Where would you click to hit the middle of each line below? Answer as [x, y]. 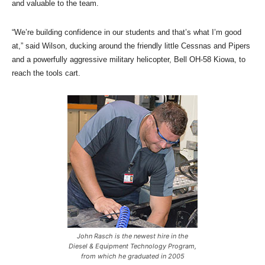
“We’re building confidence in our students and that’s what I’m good [127, 32]
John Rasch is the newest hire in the [132, 236]
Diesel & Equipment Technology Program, [132, 246]
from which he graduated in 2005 [132, 256]
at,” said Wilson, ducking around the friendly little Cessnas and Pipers [131, 46]
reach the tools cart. [46, 73]
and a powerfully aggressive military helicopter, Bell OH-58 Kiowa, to [129, 59]
